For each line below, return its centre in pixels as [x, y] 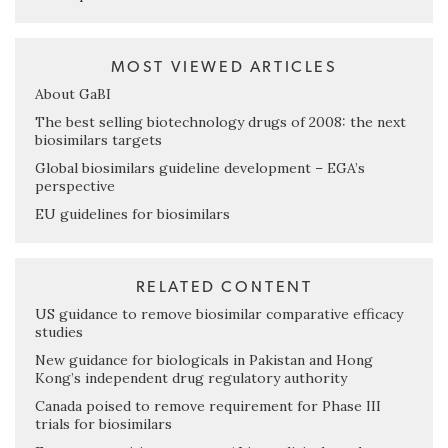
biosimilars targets [98, 140]
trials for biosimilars [103, 424]
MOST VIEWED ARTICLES [224, 67]
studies [59, 332]
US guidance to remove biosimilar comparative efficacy [219, 314]
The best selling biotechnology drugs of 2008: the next [220, 122]
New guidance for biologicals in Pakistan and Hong [204, 360]
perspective [75, 186]
